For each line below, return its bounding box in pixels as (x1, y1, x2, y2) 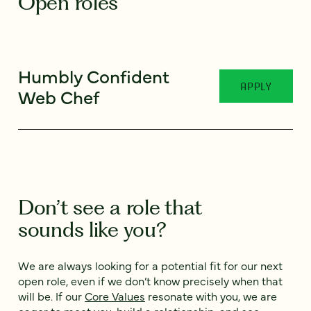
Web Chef (18, 84, 99, 110)
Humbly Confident (18, 63, 169, 89)
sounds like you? (18, 217, 166, 242)
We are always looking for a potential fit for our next (18, 258, 283, 274)
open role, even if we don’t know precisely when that (18, 273, 283, 289)
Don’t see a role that (18, 195, 203, 220)
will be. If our (18, 288, 85, 304)
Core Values (85, 288, 145, 304)
